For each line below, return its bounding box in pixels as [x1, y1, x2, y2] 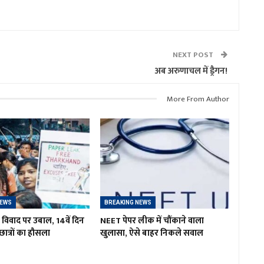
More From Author [167, 92, 229, 105]
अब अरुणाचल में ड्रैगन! [155, 63, 227, 78]
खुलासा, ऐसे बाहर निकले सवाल [100, 226, 203, 241]
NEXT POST [173, 48, 215, 61]
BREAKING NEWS [104, 199, 151, 206]
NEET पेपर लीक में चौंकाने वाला [100, 213, 204, 229]
